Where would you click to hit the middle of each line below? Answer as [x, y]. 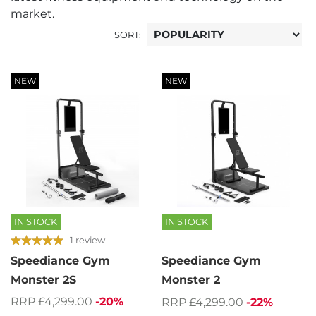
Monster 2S [43, 280]
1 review [87, 239]
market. [32, 14]
